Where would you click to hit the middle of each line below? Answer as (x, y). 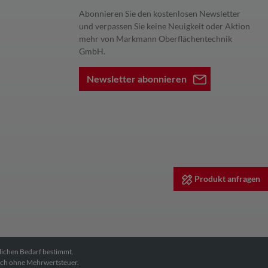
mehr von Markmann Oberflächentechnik (156, 39)
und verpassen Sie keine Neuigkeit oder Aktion (165, 26)
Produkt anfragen (226, 179)
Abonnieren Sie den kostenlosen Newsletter (160, 13)
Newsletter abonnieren (138, 79)
